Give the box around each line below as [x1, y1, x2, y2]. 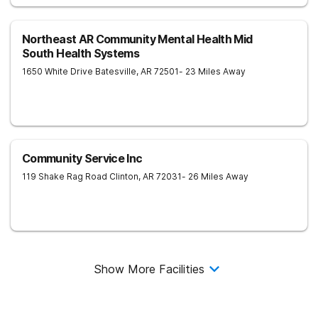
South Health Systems [22, 46, 140, 60]
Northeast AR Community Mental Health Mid [22, 32, 253, 46]
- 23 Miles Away [179, 66, 246, 77]
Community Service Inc [22, 151, 143, 165]
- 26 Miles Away [182, 171, 248, 182]
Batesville [95, 66, 136, 77]
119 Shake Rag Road [22, 171, 107, 182]
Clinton [109, 171, 138, 182]
